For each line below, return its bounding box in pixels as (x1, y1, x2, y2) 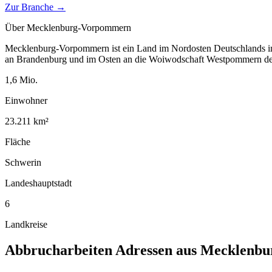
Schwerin (5, 157, 41, 168)
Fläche (5, 136, 30, 147)
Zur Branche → (5, 1, 66, 12)
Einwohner (5, 95, 47, 106)
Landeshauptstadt (5, 177, 72, 188)
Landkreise (5, 219, 47, 229)
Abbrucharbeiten (5, 242, 112, 258)
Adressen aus (112, 242, 200, 258)
